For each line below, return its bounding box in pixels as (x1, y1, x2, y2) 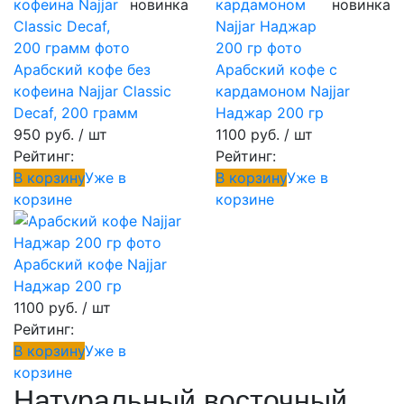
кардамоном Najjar (216, 82, 350, 100)
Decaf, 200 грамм (14, 104, 138, 122)
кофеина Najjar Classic (14, 82, 171, 100)
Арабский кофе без (14, 60, 151, 78)
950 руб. (14, 125, 74, 143)
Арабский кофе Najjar (14, 255, 167, 273)
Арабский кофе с (216, 60, 337, 78)
